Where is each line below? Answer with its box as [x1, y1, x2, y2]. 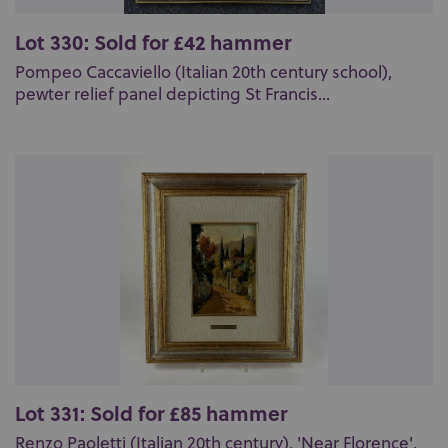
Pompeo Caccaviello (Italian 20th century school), [15, 60, 392, 84]
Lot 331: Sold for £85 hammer [15, 398, 287, 427]
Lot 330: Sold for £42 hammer [15, 27, 291, 56]
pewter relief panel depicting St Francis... [15, 82, 330, 106]
